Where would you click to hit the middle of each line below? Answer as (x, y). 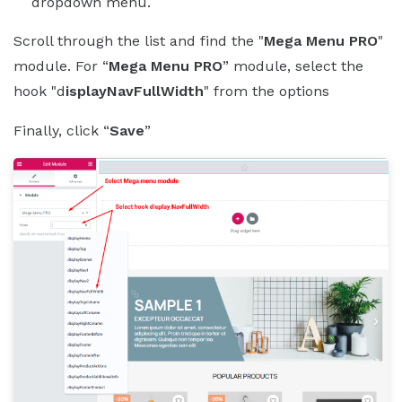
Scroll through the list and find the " (139, 41)
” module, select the (293, 66)
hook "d (39, 92)
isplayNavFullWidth (135, 92)
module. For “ (61, 66)
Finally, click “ (61, 131)
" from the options (267, 92)
